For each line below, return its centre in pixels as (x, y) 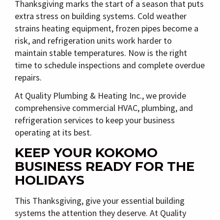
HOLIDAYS (50, 180)
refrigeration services (54, 120)
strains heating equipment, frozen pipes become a (107, 28)
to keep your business (134, 120)
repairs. (28, 77)
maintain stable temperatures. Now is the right (101, 53)
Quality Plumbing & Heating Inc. (83, 96)
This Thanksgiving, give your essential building (100, 201)
